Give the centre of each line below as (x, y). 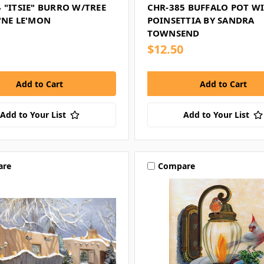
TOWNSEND (173, 33)
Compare (176, 166)
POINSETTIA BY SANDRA (201, 20)
